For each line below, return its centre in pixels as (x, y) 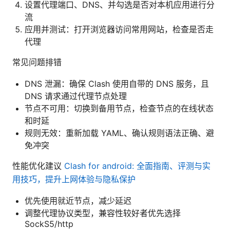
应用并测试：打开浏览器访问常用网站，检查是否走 (119, 29)
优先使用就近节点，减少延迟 (78, 200)
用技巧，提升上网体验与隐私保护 (74, 179)
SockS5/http (49, 224)
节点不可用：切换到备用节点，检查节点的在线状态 (119, 108)
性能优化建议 (38, 166)
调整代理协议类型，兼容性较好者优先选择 (103, 213)
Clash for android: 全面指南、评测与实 (137, 166)
